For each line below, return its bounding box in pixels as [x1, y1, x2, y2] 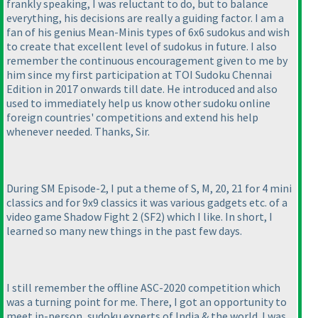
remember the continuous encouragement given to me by [6, 53, 287, 67]
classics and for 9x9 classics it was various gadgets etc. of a [6, 195, 287, 209]
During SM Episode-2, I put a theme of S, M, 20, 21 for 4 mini [6, 181, 292, 195]
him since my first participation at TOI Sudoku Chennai [6, 67, 272, 82]
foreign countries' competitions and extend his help [6, 110, 258, 124]
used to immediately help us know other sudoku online [6, 96, 270, 110]
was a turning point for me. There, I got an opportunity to [6, 295, 287, 309]
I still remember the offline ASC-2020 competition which [6, 280, 280, 295]
